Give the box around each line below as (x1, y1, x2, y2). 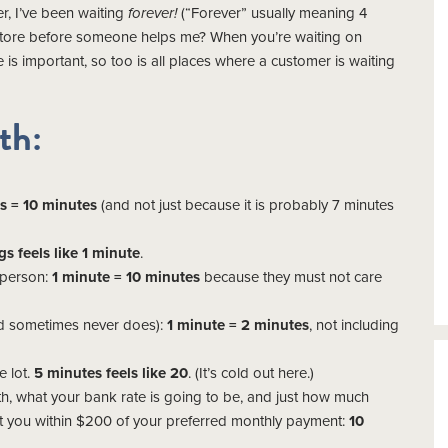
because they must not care (200, 267, 382, 286)
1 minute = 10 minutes (52, 267, 200, 286)
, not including (309, 315, 399, 334)
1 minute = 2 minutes (167, 315, 309, 334)
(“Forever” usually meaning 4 (181, 4, 367, 23)
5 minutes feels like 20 (34, 363, 188, 382)
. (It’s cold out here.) (188, 363, 314, 382)
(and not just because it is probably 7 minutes (97, 195, 394, 214)
